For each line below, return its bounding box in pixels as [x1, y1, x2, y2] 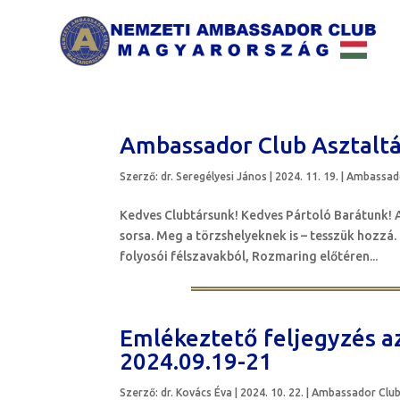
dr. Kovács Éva [161, 387, 233, 398]
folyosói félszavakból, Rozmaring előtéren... [120, 249, 379, 263]
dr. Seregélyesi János [161, 171, 268, 182]
